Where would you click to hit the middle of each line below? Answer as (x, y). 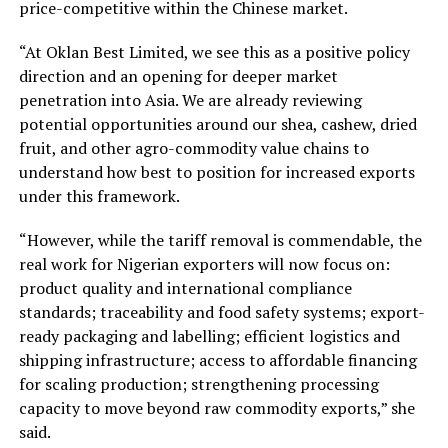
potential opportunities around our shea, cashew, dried (217, 123)
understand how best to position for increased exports (216, 171)
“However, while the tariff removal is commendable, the (220, 239)
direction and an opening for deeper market (178, 75)
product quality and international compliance (185, 287)
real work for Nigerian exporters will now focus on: (204, 263)
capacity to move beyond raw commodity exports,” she (216, 407)
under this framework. (99, 195)
